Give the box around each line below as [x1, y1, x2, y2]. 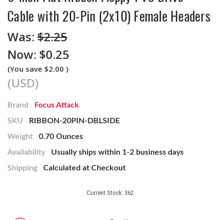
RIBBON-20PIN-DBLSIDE [29, 117, 120, 125]
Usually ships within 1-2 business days [51, 148, 184, 157]
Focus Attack [34, 101, 79, 110]
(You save [7, 64, 42, 74]
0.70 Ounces [39, 133, 83, 141]
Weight [7, 133, 33, 141]
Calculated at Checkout [43, 164, 126, 172]
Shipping [7, 164, 37, 172]
